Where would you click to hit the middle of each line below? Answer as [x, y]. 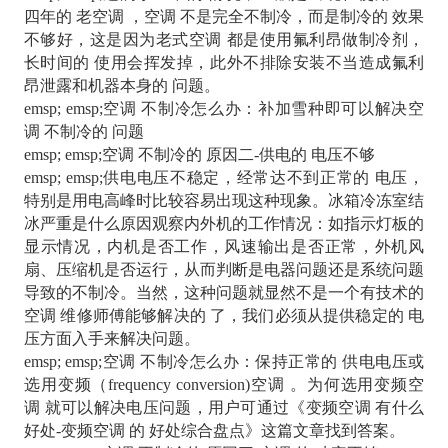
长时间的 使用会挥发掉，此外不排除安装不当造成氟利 [224, 63]
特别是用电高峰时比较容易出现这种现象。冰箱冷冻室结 [224, 201]
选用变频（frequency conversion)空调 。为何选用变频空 [224, 385]
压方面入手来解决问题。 [111, 339]
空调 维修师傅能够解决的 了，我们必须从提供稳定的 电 [224, 316]
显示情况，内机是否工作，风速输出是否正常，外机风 [224, 247]
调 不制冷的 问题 [83, 132]
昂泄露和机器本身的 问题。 [121, 86]
